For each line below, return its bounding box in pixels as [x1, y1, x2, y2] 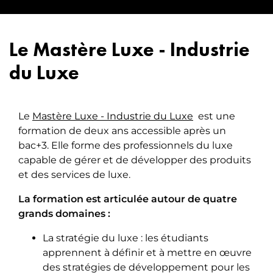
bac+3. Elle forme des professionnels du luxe [18, 140, 233, 152]
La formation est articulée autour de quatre [18, 193, 237, 205]
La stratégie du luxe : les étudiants [43, 232, 208, 244]
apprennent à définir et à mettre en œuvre [43, 247, 252, 259]
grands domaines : [18, 208, 110, 220]
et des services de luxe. [18, 169, 130, 181]
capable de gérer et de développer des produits [18, 154, 251, 166]
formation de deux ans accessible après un [18, 125, 226, 137]
